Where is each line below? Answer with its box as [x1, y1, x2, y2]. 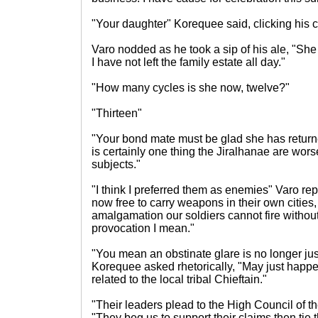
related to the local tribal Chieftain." [92, 273, 267, 285]
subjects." [92, 158, 141, 170]
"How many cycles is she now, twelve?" [92, 82, 290, 94]
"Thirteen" [92, 107, 142, 119]
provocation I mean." [92, 222, 194, 234]
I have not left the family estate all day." [92, 56, 285, 68]
